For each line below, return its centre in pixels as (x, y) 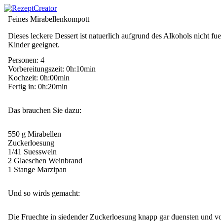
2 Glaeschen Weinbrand (45, 161)
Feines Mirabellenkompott (49, 19)
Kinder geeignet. (34, 45)
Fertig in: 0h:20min (38, 87)
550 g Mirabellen (35, 134)
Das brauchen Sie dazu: (45, 110)
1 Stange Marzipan (37, 169)
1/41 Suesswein (32, 152)
